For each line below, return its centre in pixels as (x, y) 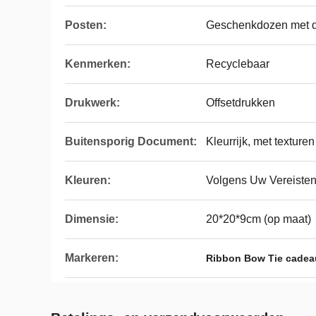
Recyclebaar (238, 64)
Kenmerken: (98, 64)
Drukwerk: (92, 103)
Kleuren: (88, 180)
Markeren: (92, 258)
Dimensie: (92, 219)
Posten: (86, 25)
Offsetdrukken (241, 103)
